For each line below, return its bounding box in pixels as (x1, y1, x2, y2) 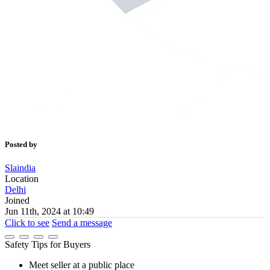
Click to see (5, 217, 49, 228)
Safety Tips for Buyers (5, 239, 90, 250)
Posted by (5, 139, 37, 149)
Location (5, 173, 39, 184)
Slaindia (5, 162, 36, 173)
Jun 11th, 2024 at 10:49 (5, 206, 94, 216)
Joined (5, 195, 30, 206)
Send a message (52, 217, 112, 228)
